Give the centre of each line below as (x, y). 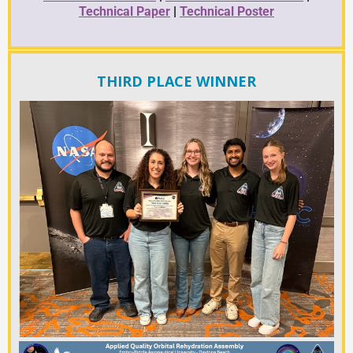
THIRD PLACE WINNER (176, 82)
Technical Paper (124, 12)
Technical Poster (227, 12)
